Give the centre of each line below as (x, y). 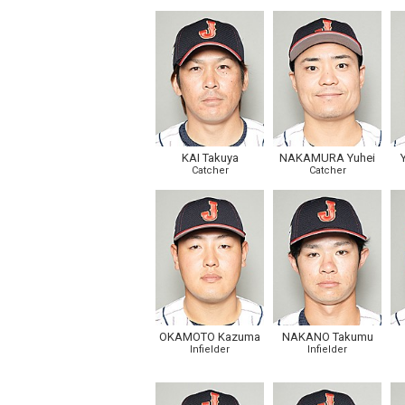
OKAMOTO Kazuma (210, 337)
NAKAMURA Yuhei (327, 158)
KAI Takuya (210, 158)
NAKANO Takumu (327, 337)
